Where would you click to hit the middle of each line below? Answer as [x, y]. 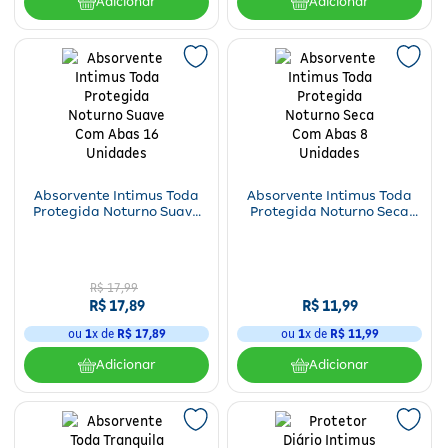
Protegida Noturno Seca [329, 211]
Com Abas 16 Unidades [116, 227]
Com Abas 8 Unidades [329, 227]
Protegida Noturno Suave [116, 211]
